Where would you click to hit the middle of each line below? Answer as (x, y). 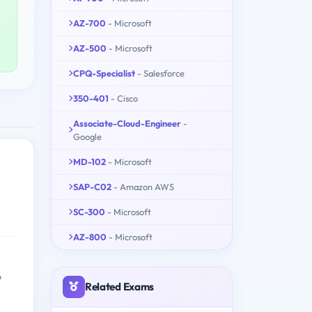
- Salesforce (161, 73)
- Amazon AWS (144, 186)
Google (87, 136)
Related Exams (120, 286)
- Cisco (124, 98)
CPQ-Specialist (104, 73)
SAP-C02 (92, 186)
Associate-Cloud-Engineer (127, 123)
